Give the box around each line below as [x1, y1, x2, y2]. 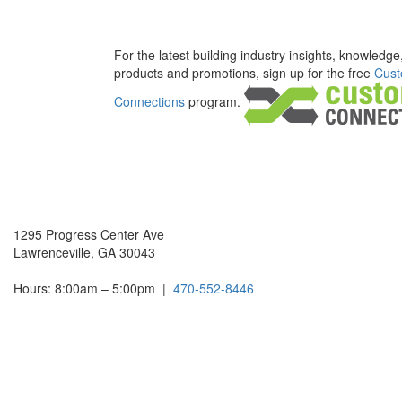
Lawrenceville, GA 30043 [13, 242, 155, 261]
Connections [114, 92, 185, 110]
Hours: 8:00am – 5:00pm [13, 278, 155, 297]
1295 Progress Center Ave [13, 224, 164, 243]
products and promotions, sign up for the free [114, 63, 374, 82]
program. [185, 92, 244, 110]
